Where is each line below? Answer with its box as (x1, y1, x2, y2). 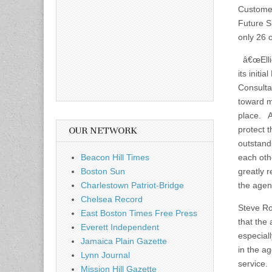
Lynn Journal (81, 250, 130, 260)
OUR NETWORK (69, 125, 137, 136)
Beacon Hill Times (81, 152, 149, 162)
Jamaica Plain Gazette (81, 236, 167, 246)
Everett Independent (81, 222, 159, 232)
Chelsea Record (81, 194, 143, 204)
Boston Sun (81, 166, 125, 176)
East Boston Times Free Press (81, 208, 197, 218)
